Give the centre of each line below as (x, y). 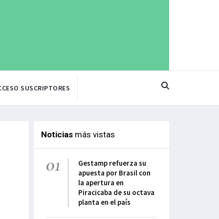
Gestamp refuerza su (112, 163)
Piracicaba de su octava (116, 193)
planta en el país (104, 202)
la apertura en (101, 183)
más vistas (94, 135)
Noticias (57, 135)
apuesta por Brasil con (114, 173)
